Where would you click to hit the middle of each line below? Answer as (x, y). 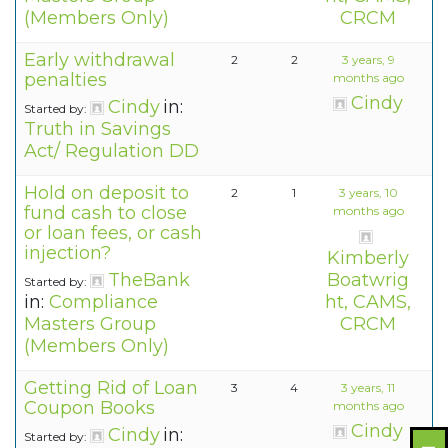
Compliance (103, 302)
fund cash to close (105, 213)
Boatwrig (368, 280)
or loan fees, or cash (113, 233)
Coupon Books (89, 408)
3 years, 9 (368, 60)
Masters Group (90, 324)
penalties (65, 80)
